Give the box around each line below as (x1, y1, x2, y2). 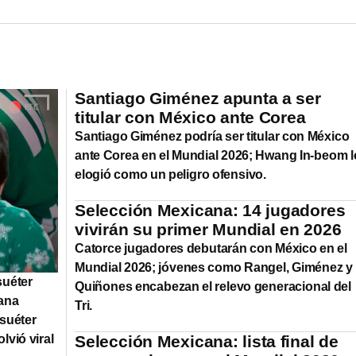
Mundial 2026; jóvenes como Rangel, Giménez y (75, 260, 353, 274)
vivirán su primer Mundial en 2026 (75, 219, 342, 238)
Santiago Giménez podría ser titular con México (75, 129, 350, 143)
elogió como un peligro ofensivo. (75, 167, 267, 181)
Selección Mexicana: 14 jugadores (75, 200, 346, 219)
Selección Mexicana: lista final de (75, 331, 339, 350)
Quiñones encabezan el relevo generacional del (75, 279, 351, 293)
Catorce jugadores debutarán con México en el (75, 241, 347, 255)
